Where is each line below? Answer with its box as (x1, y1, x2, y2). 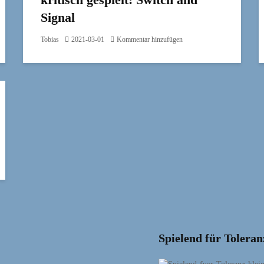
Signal (41, 9, 75, 25)
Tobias (41, 35, 59, 44)
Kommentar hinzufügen (117, 35, 183, 44)
